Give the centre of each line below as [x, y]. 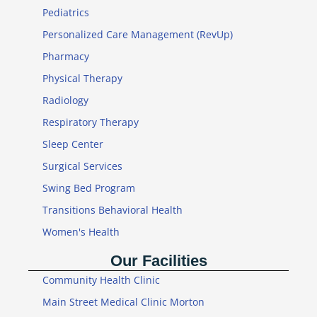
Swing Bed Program [89, 188]
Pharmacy [66, 56]
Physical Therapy [82, 78]
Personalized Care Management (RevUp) [138, 34]
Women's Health [81, 231]
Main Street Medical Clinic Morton [123, 301]
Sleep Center [73, 144]
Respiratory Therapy [91, 122]
